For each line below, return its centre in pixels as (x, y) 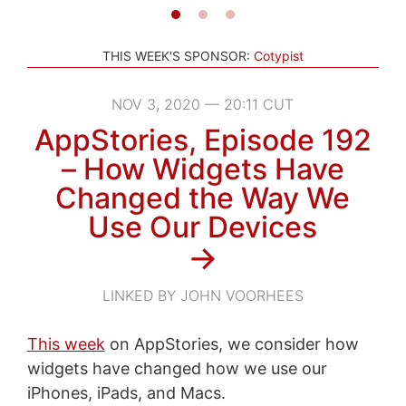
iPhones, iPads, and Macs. (126, 392)
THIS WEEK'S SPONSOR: (176, 55)
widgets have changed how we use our (177, 368)
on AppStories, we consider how (232, 343)
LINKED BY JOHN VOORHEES (203, 295)
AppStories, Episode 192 (203, 140)
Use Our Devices (203, 227)
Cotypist (279, 55)
